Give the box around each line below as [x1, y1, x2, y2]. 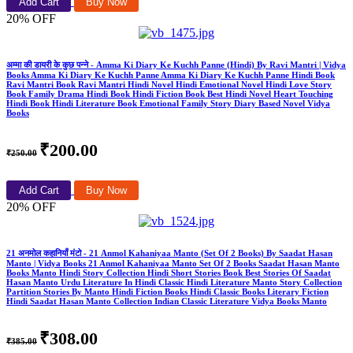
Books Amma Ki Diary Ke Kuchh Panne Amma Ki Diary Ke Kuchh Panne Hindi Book [6, 69, 335, 80]
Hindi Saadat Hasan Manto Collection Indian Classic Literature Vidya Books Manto [6, 295, 327, 306]
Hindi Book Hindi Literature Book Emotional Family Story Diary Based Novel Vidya [6, 98, 330, 108]
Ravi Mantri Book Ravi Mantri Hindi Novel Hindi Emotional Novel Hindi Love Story [6, 79, 332, 89]
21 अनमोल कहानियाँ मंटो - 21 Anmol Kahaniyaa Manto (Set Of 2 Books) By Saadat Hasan [6, 247, 333, 258]
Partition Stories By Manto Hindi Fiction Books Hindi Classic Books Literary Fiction [6, 286, 329, 296]
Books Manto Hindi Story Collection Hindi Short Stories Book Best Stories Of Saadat [6, 267, 331, 277]
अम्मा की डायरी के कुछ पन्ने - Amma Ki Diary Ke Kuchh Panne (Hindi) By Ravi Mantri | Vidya [6, 59, 346, 69]
